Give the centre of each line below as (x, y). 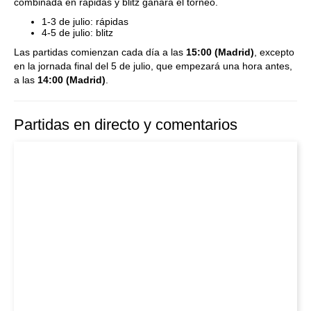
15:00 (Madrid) (220, 52)
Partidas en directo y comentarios (126, 125)
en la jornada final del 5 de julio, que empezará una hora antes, (153, 66)
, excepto (274, 52)
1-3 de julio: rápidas (85, 22)
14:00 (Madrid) (72, 80)
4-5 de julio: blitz (77, 33)
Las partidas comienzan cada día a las (100, 52)
